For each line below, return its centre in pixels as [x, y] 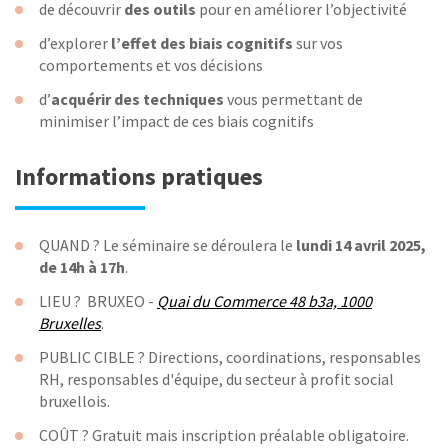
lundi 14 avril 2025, [359, 245]
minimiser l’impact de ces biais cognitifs [176, 121]
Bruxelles [70, 323]
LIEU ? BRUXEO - [98, 301]
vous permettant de [293, 99]
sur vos [318, 43]
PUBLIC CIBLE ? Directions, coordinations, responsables [230, 357]
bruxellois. [74, 401]
